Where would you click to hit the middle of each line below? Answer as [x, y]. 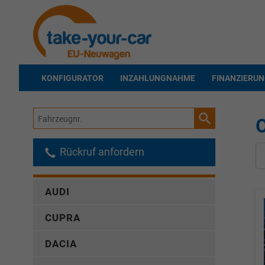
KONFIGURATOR [72, 78]
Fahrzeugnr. [56, 115]
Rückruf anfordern [101, 152]
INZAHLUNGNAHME [158, 78]
